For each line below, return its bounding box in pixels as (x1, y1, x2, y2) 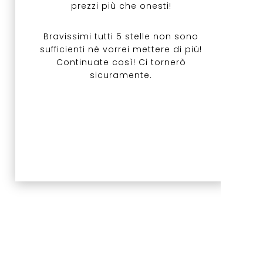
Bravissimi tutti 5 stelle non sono (43, 31, 198, 43)
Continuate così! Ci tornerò (56, 56, 186, 69)
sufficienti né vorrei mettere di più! (40, 43, 202, 56)
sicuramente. (90, 69, 152, 82)
